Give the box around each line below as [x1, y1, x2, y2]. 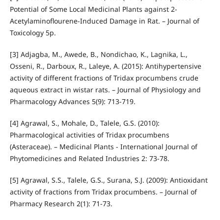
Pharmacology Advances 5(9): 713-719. [9, 97, 136, 107]
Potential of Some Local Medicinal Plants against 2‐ [9, 4, 177, 14]
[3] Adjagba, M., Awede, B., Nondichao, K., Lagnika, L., [9, 50, 188, 59]
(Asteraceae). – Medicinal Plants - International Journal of [9, 142, 197, 152]
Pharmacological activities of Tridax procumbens [9, 130, 169, 140]
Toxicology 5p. [9, 28, 56, 38]
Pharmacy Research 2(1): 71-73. [9, 199, 112, 209]
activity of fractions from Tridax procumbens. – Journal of [9, 187, 197, 197]
